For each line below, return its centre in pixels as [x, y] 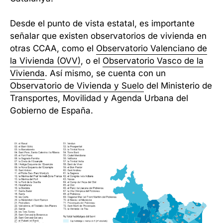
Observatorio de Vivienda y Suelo [77, 86]
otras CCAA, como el [53, 49]
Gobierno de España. [52, 111]
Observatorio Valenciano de [152, 49]
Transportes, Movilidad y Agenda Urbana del [99, 98]
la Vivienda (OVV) [45, 61]
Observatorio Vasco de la [153, 61]
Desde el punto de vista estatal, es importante [102, 24]
